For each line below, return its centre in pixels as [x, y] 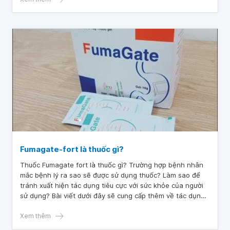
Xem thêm [35, 216]
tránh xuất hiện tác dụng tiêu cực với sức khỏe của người [112, 185]
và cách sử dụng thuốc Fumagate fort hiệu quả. [96, 206]
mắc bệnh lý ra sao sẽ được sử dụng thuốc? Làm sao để [110, 175]
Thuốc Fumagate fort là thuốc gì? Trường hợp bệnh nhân [112, 165]
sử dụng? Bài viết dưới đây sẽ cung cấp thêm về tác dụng [112, 196]
